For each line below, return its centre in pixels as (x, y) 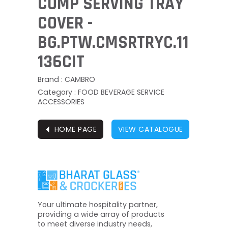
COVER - (65, 23)
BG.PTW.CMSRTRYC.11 (113, 42)
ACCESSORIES (61, 102)
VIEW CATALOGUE (150, 129)
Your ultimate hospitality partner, (98, 204)
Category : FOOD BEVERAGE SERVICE (101, 92)
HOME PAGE (75, 129)
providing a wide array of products (101, 214)
